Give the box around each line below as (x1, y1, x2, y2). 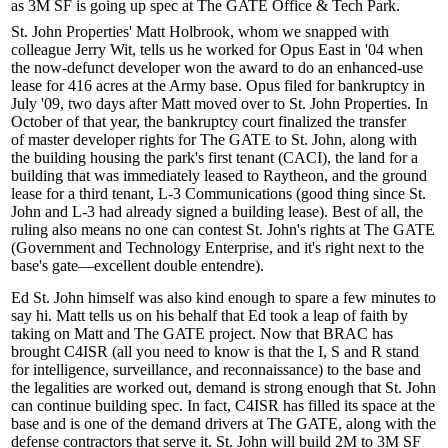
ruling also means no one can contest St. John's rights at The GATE (11, 221, 435, 238)
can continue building (11, 397, 151, 414)
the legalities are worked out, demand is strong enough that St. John (11, 379, 436, 396)
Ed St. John (11, 289, 84, 306)
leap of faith (313, 307, 388, 324)
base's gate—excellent (11, 257, 154, 274)
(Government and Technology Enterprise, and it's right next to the (11, 239, 424, 256)
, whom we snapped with (230, 23, 389, 40)
